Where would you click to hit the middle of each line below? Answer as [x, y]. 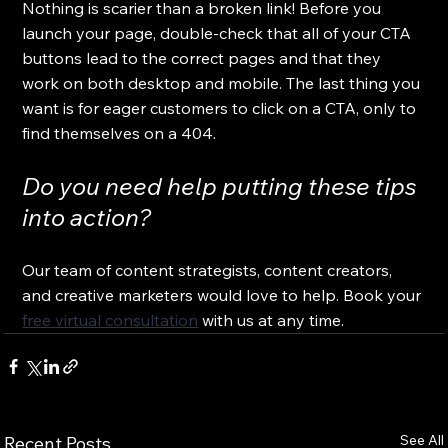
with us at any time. [271, 319]
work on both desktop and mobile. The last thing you [223, 82]
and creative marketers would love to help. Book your [224, 294]
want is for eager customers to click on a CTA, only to [221, 107]
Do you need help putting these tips [222, 185]
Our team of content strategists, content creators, [209, 269]
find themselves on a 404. [119, 132]
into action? [87, 216]
